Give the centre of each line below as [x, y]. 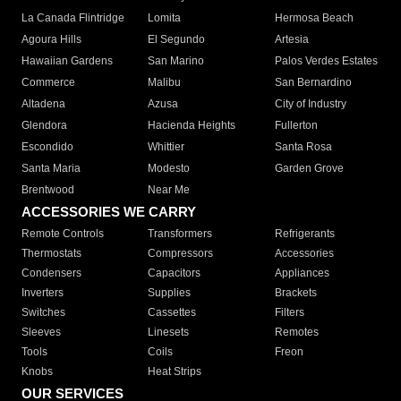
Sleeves [41, 333]
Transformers [180, 234]
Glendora [44, 126]
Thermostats [51, 254]
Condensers [51, 273]
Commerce [48, 83]
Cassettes [172, 313]
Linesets [169, 333]
